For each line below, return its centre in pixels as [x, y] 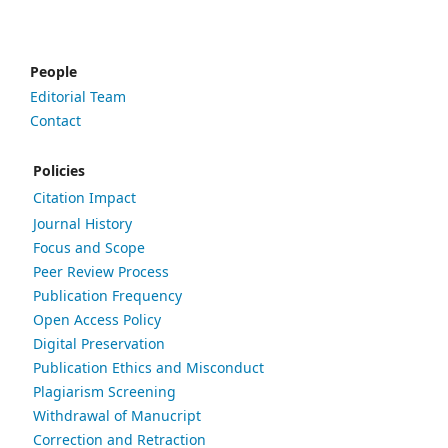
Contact [55, 120]
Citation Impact [84, 197]
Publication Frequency [107, 295]
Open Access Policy [99, 319]
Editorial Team [78, 96]
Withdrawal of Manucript [117, 415]
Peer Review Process [101, 271]
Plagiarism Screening [104, 391]
